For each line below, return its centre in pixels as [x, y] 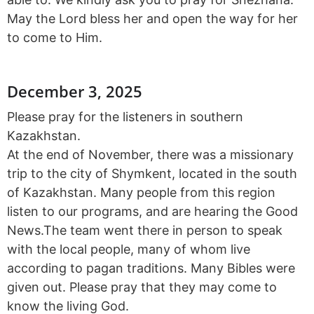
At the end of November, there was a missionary [150, 154]
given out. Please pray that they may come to [142, 287]
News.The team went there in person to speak [145, 230]
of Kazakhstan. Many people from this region [141, 192]
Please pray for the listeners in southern [125, 116]
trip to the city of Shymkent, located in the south [152, 173]
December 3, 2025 [75, 91]
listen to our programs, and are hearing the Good [152, 211]
